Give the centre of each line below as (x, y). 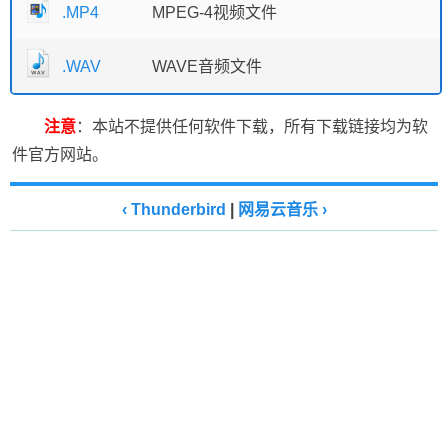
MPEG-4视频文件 (214, 12)
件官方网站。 (60, 154)
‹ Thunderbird (173, 209)
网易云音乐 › (282, 209)
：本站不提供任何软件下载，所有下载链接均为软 (252, 126)
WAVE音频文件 (207, 66)
